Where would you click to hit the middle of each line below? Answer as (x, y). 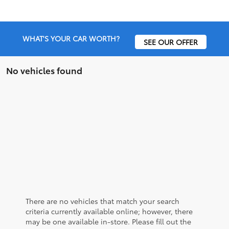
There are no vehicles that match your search (102, 201)
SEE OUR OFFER (170, 42)
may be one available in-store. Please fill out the (108, 222)
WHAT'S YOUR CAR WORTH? (71, 38)
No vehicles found (44, 70)
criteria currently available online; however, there (109, 211)
